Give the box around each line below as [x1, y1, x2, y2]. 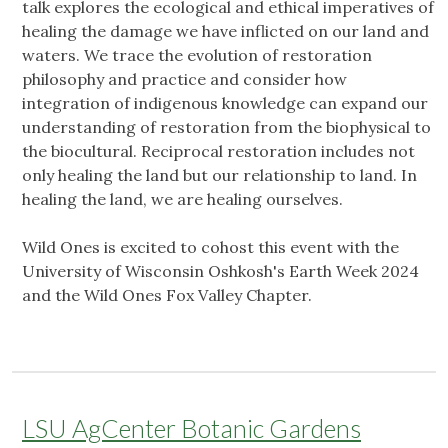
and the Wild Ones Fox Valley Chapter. [22, 285, 316, 306]
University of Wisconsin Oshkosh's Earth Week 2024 [22, 261, 419, 282]
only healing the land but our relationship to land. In [22, 165, 417, 186]
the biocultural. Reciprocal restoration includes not [22, 141, 415, 162]
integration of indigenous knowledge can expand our [22, 93, 428, 114]
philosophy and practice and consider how [22, 69, 347, 90]
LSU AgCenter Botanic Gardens [22, 413, 361, 444]
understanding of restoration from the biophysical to [22, 117, 431, 138]
